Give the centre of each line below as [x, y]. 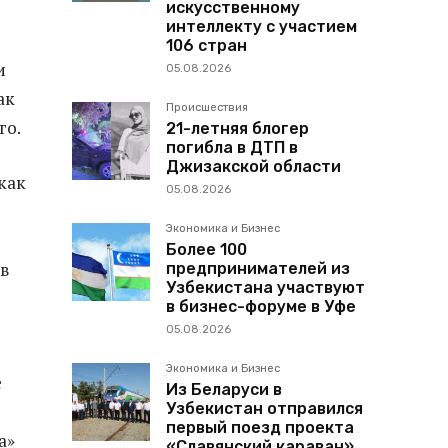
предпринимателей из [258, 268]
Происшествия [207, 107]
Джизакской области [253, 166]
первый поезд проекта [260, 427]
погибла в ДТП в [232, 147]
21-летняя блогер [237, 128]
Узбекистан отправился [264, 408]
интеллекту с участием [261, 26]
